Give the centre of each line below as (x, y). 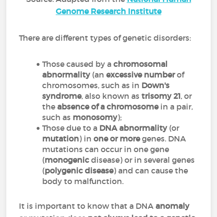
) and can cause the (151, 170)
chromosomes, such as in (92, 85)
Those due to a (71, 128)
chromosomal (141, 64)
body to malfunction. (83, 181)
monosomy (95, 117)
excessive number (141, 75)
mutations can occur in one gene (106, 149)
